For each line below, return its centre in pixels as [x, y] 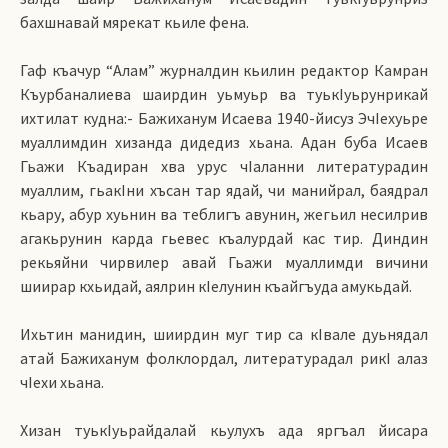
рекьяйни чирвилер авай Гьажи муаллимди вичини [224, 262]
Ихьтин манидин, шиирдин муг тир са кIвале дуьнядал [224, 334]
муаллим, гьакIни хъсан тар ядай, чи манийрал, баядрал [224, 190]
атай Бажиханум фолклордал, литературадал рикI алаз [224, 358]
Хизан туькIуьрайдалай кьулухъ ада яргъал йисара [224, 430]
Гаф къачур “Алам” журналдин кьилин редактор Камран [224, 70]
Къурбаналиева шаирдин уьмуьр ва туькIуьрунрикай [224, 94]
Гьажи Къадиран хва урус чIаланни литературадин [224, 166]
